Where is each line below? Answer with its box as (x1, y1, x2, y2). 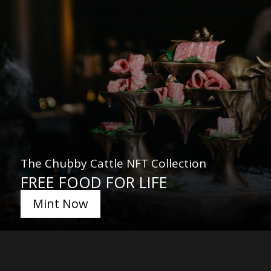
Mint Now (32, 195, 88, 212)
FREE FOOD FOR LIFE (20, 172, 168, 193)
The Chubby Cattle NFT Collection (20, 155, 206, 172)
